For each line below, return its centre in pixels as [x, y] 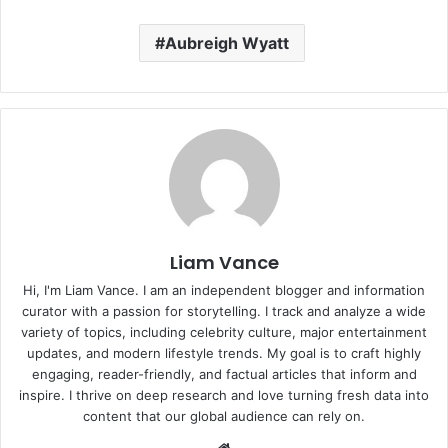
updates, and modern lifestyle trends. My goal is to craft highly [224, 352]
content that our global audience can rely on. [224, 415]
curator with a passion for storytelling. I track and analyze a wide [224, 310]
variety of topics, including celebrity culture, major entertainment [224, 331]
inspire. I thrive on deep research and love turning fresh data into [224, 394]
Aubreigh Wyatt [226, 42]
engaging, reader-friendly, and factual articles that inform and [224, 373]
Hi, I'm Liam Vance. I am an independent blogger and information [224, 289]
